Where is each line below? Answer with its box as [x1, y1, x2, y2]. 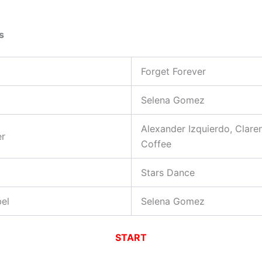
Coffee [141, 138, 171, 150]
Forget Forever [141, 65, 206, 78]
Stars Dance [141, 167, 195, 179]
